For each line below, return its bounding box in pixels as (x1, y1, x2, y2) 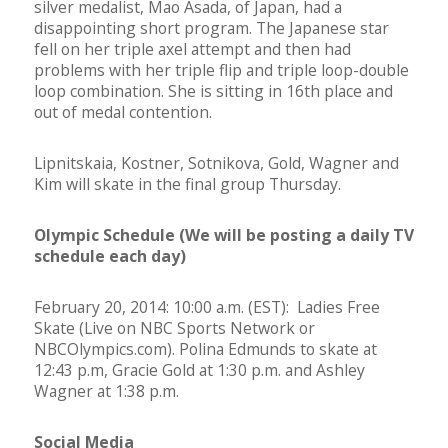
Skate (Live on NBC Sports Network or (34, 317, 315, 340)
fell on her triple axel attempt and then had (34, 38, 351, 61)
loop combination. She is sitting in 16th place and (34, 80, 393, 103)
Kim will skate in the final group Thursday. (34, 173, 341, 196)
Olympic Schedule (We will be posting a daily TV (34, 224, 414, 247)
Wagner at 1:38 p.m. (34, 380, 179, 403)
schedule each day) (34, 245, 186, 268)
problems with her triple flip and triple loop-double (34, 59, 409, 82)
